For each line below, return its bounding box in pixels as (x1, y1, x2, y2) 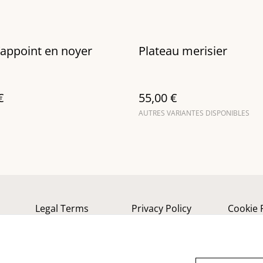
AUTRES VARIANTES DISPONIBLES (139, 108, 249, 118)
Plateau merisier (139, 43, 227, 59)
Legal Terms (35, 202, 89, 215)
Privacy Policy (131, 202, 191, 215)
